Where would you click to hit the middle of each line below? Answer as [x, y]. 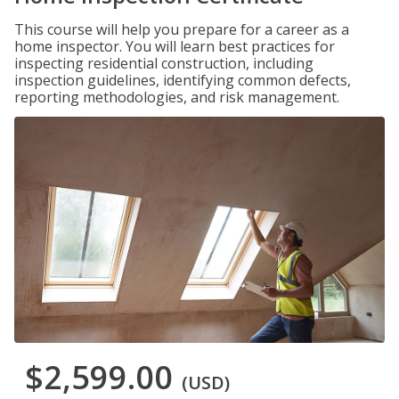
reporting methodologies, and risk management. [177, 97]
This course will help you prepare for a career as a [182, 29]
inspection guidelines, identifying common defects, [183, 80]
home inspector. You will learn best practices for [175, 46]
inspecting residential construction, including [164, 63]
